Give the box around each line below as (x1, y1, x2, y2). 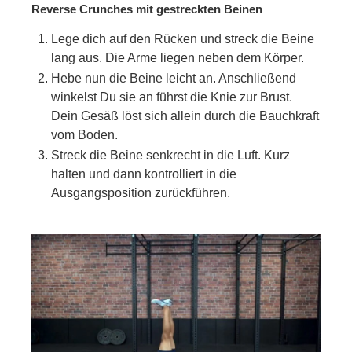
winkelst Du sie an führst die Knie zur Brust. (51, 90, 292, 104)
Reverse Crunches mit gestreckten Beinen (31, 2, 262, 16)
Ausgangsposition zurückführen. (51, 185, 230, 200)
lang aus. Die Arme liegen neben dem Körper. (51, 50, 304, 64)
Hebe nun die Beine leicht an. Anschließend (51, 71, 296, 85)
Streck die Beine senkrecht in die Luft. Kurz (51, 148, 290, 162)
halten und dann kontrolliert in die (51, 167, 236, 181)
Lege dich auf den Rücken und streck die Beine (51, 31, 314, 46)
